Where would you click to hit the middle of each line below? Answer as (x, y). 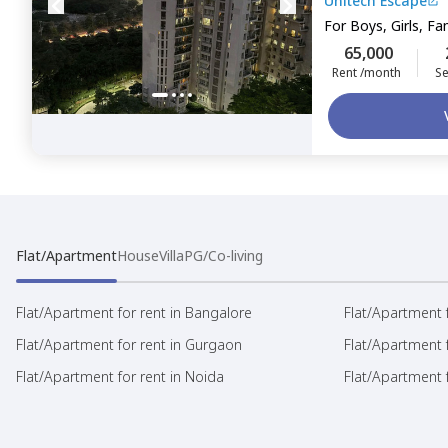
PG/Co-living (223, 255)
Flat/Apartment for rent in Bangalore (134, 312)
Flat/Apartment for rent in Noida (120, 376)
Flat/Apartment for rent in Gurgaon (129, 344)
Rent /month (366, 72)
